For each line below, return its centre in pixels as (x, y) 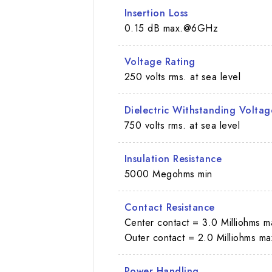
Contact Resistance (169, 207)
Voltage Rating (160, 61)
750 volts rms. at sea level (182, 125)
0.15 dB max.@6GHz (171, 28)
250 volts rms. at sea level (182, 76)
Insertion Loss (156, 13)
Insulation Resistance (173, 158)
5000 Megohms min (168, 174)
